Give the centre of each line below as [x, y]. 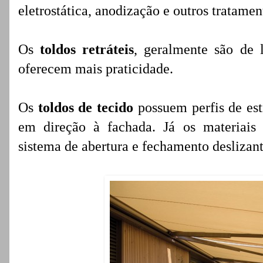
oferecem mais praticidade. [96, 69]
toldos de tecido [86, 107]
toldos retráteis [87, 49]
